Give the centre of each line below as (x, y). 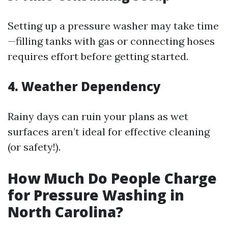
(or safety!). (34, 147)
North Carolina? (65, 212)
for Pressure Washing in (96, 195)
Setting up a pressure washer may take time (113, 26)
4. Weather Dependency (84, 86)
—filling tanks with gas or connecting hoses (111, 41)
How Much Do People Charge (112, 178)
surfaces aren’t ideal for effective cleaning (109, 132)
